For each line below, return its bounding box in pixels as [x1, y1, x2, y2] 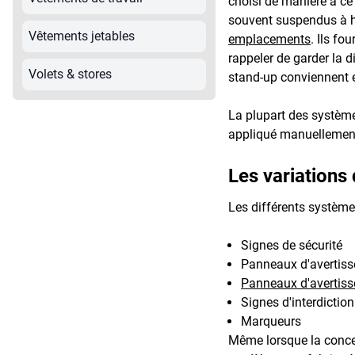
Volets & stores [29, 66, 112, 82]
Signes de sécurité [241, 237, 342, 253]
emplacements [228, 31, 311, 47]
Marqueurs [241, 313, 301, 329]
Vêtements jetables [29, 28, 135, 44]
